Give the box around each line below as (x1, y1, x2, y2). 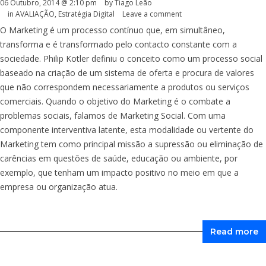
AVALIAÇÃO (15, 8, 55, 19)
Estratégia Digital (58, 8, 115, 19)
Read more (210, 226, 258, 237)
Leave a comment (122, 8, 182, 19)
